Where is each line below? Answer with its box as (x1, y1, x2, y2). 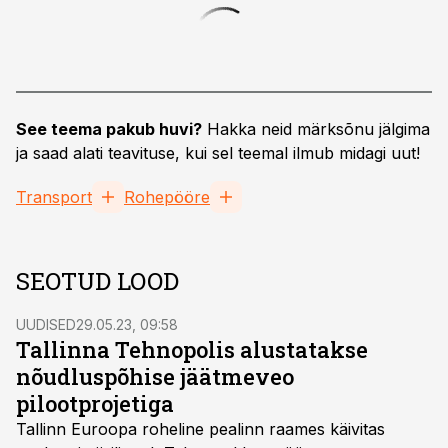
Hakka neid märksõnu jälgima (202, 119, 430, 139)
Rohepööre (124, 187, 210, 207)
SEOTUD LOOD (16, 265, 179, 297)
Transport (16, 187, 92, 207)
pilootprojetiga (16, 389, 174, 418)
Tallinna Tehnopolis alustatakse (16, 335, 368, 364)
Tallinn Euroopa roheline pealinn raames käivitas (16, 419, 385, 439)
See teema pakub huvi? (16, 119, 202, 139)
